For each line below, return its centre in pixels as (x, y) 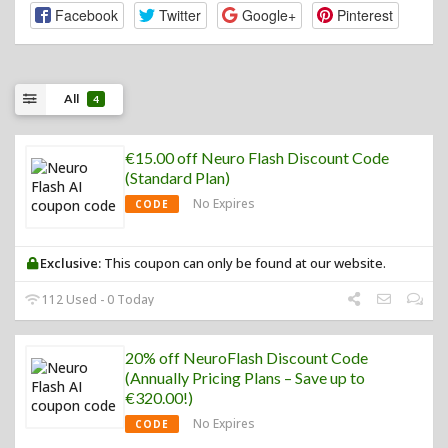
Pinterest (364, 14)
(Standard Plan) (177, 177)
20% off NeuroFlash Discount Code (246, 357)
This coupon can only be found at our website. (244, 262)
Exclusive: (71, 262)
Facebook (86, 14)
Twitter (179, 14)
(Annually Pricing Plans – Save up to (245, 377)
